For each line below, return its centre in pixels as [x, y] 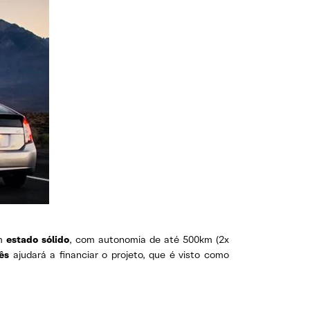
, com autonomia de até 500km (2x [149, 239]
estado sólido [36, 239]
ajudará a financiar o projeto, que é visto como [119, 255]
